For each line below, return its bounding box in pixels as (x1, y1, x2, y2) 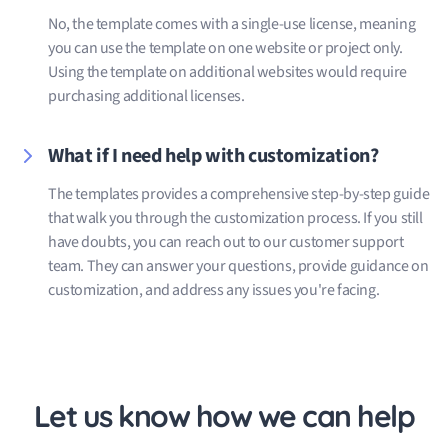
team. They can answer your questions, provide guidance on (48, 254, 429, 277)
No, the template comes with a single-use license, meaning (48, 12, 416, 35)
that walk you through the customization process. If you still (48, 206, 423, 229)
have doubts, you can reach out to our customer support (48, 230, 404, 253)
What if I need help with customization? (48, 141, 379, 170)
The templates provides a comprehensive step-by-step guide (48, 182, 430, 205)
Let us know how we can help (33, 396, 415, 435)
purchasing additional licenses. (48, 84, 245, 107)
